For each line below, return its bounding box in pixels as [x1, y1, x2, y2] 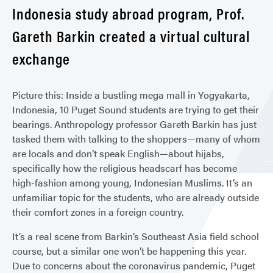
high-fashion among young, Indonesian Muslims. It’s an [12, 175, 252, 190]
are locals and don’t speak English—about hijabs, [12, 146, 224, 160]
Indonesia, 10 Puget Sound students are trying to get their [12, 102, 259, 116]
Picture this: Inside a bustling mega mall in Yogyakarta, [12, 88, 250, 102]
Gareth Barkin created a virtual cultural [12, 25, 250, 46]
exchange [12, 48, 70, 69]
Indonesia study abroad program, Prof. [12, 2, 244, 24]
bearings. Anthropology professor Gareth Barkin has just [12, 117, 257, 131]
